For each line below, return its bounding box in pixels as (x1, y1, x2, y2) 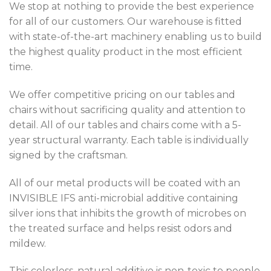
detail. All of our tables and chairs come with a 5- (9, 119, 241, 131)
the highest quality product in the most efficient (9, 46, 243, 58)
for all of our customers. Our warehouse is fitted (9, 16, 242, 28)
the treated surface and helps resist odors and (9, 222, 232, 234)
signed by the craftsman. (9, 149, 128, 161)
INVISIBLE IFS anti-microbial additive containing (9, 192, 238, 204)
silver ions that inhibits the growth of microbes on (9, 207, 246, 219)
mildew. (9, 237, 46, 249)
